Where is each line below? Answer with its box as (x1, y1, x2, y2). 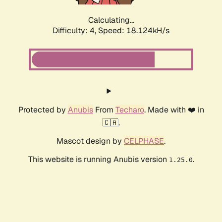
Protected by (18, 105, 68, 115)
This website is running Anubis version (28, 154, 169, 165)
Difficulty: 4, (53, 25, 98, 36)
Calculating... (88, 15, 134, 26)
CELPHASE (124, 136, 164, 147)
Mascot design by (56, 136, 124, 147)
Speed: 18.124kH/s (98, 25, 169, 36)
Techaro (115, 105, 144, 115)
